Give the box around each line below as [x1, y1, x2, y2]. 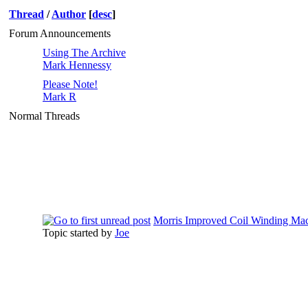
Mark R [43, 91, 76, 102]
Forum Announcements [9, 27, 111, 39]
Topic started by [43, 227, 115, 239]
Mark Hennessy [43, 59, 111, 71]
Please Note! [43, 78, 98, 90]
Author [52, 8, 86, 20]
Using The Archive [43, 47, 126, 58]
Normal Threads [9, 110, 80, 122]
